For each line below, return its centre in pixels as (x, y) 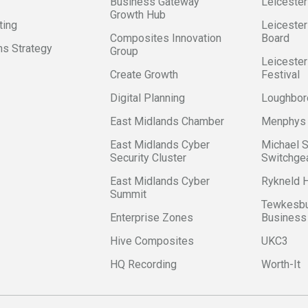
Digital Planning (147, 98)
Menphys (284, 121)
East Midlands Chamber (167, 121)
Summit (128, 194)
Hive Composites (152, 241)
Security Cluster (148, 158)
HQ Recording (143, 264)
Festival (280, 75)
